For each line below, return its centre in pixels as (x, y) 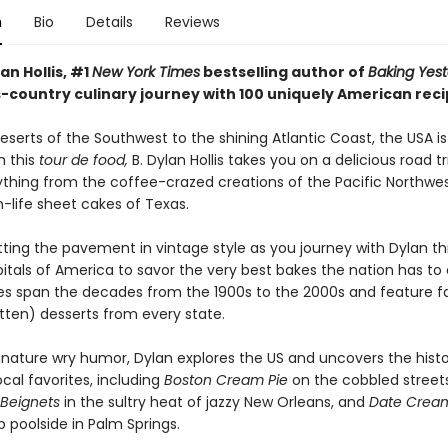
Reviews (192, 22)
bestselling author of (283, 72)
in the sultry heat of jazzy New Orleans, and (216, 402)
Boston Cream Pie (225, 380)
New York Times (145, 72)
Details (109, 22)
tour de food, (83, 160)
